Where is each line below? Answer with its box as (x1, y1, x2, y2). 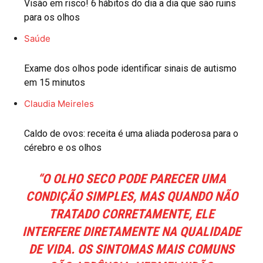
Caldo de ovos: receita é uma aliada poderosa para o (24, 128, 238, 140)
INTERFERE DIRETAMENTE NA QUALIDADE (22, 224, 241, 240)
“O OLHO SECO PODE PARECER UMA (37, 171, 226, 187)
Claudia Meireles (24, 98, 94, 110)
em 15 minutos (24, 77, 85, 89)
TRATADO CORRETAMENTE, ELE (49, 207, 214, 222)
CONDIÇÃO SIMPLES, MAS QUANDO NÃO (25, 189, 238, 204)
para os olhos (24, 12, 80, 23)
